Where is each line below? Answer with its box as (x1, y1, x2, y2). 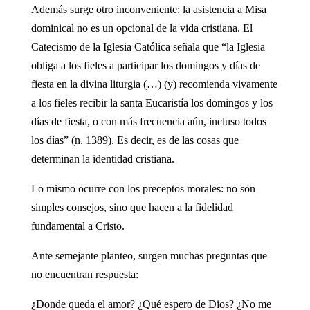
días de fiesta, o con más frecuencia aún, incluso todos (30, 115, 266, 127)
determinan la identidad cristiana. (30, 152, 174, 165)
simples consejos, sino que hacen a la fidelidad (30, 201, 233, 213)
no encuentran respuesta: (30, 268, 138, 280)
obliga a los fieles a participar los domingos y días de (30, 59, 260, 71)
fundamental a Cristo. (30, 219, 125, 232)
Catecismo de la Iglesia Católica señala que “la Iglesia (30, 40, 265, 53)
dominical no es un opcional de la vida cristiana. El (30, 21, 253, 34)
